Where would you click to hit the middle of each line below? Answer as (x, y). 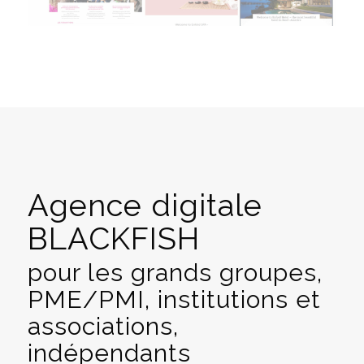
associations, (103, 326)
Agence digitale (145, 205)
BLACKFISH (113, 238)
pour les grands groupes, (175, 272)
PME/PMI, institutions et (174, 299)
